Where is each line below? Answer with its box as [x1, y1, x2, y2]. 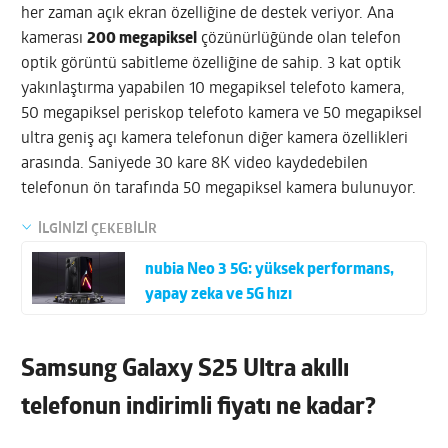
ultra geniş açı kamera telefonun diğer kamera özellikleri [21, 130, 409, 147]
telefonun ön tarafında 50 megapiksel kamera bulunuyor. [21, 180, 417, 197]
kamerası [21, 30, 88, 47]
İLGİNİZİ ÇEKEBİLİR [38, 221, 158, 237]
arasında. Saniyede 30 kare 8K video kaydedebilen [21, 155, 369, 172]
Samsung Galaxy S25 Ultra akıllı [21, 358, 350, 383]
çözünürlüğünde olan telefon [197, 30, 402, 47]
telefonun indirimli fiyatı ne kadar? [21, 396, 377, 421]
